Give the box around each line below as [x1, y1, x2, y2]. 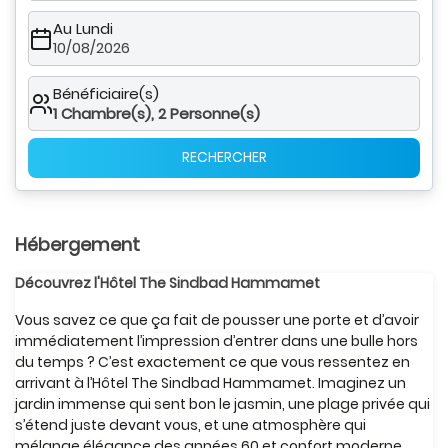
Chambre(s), [57, 102, 158, 124]
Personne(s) [170, 102, 260, 124]
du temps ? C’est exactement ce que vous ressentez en [15, 352, 410, 372]
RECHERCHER [181, 147, 267, 167]
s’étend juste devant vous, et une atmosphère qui [15, 415, 366, 435]
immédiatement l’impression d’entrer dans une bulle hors [15, 331, 418, 351]
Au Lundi [53, 18, 113, 39]
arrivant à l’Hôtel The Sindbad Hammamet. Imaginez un [15, 373, 406, 393]
